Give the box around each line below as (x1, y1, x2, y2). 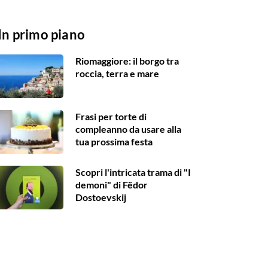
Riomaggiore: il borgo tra (75, 55, 179, 67)
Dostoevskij (75, 191, 126, 203)
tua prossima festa (75, 136, 153, 148)
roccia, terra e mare (75, 68, 159, 80)
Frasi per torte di (75, 111, 147, 123)
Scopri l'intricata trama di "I (75, 166, 191, 178)
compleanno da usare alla (75, 123, 181, 135)
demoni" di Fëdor (75, 179, 148, 191)
